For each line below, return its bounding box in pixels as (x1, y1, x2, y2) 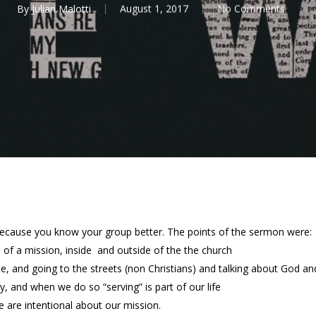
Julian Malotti (32, 1, 91, 16)
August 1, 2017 (120, 1, 188, 16)
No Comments (217, 1, 285, 16)
